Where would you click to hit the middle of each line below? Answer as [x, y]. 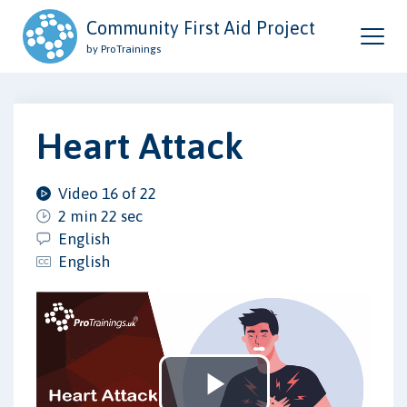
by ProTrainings [124, 49]
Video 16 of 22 [107, 193]
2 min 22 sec [100, 216]
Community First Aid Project [201, 28]
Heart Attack [140, 145]
